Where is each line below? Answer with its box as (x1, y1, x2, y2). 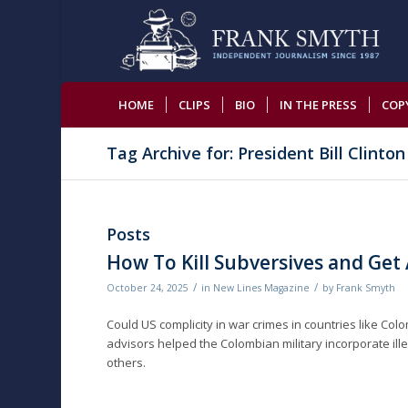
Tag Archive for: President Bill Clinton (107, 142, 406, 164)
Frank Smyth (336, 281, 396, 294)
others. (107, 354, 147, 372)
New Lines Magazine (213, 281, 311, 294)
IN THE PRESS (280, 97, 358, 113)
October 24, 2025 (107, 281, 189, 294)
